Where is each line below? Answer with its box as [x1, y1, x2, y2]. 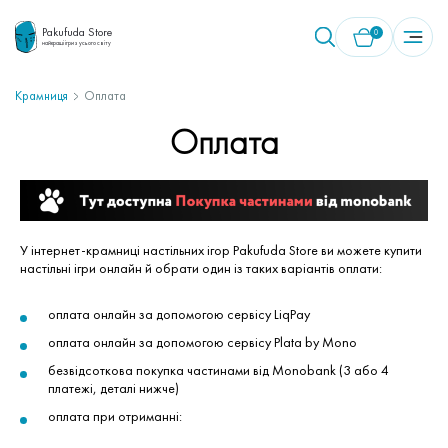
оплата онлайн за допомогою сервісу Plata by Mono [48, 332, 357, 351]
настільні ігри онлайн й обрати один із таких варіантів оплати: [20, 258, 382, 277]
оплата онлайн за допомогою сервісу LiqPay [48, 304, 310, 323]
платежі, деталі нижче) [48, 378, 179, 397]
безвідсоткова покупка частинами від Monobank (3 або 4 [48, 360, 389, 379]
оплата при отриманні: [48, 406, 182, 425]
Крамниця [15, 87, 68, 104]
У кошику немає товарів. [31, 112, 195, 133]
